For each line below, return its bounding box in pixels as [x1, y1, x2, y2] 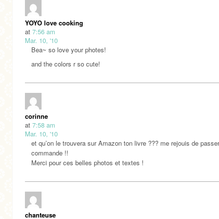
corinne [25, 111, 48, 121]
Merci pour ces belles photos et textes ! [31, 157, 144, 167]
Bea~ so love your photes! [31, 44, 106, 54]
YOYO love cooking [25, 18, 83, 27]
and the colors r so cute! [31, 59, 100, 68]
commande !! [31, 148, 68, 157]
